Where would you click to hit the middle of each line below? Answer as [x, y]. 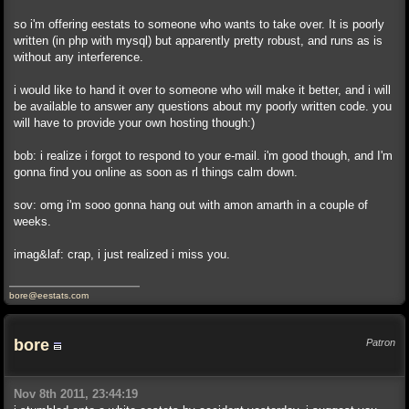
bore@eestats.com [49, 295]
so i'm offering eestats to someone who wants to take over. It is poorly [199, 24]
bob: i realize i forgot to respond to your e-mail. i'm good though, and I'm [203, 156]
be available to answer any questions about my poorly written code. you [203, 106]
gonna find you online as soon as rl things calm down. [156, 172]
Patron [381, 342]
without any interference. [79, 57]
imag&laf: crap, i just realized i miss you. [122, 254]
